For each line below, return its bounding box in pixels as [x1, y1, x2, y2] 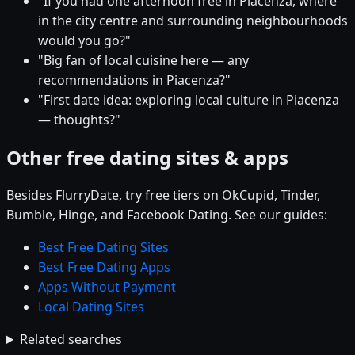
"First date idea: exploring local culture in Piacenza [38, 91, 339, 109]
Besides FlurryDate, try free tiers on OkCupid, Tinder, [6, 186, 320, 204]
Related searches [19, 330, 122, 349]
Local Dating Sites [38, 298, 144, 316]
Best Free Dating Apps [38, 258, 170, 277]
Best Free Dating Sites [38, 239, 169, 257]
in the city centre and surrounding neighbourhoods [38, 12, 348, 30]
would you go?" [38, 32, 131, 50]
